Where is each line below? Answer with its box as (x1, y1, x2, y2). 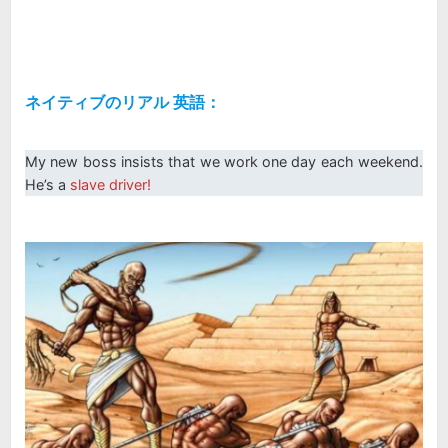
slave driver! (66, 175, 151, 193)
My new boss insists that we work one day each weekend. (25, 152, 423, 170)
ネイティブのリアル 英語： (25, 93, 221, 113)
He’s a (25, 175, 66, 193)
